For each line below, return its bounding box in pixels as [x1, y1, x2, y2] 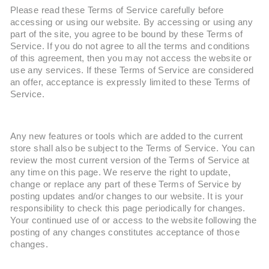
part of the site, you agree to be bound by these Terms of [10, 29, 243, 39]
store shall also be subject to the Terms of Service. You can [10, 144, 255, 153]
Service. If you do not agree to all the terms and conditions [10, 41, 250, 51]
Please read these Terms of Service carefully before [10, 5, 224, 15]
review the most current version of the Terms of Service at [10, 156, 250, 165]
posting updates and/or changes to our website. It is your [10, 192, 243, 201]
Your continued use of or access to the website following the [10, 216, 257, 225]
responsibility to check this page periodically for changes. [10, 204, 246, 213]
